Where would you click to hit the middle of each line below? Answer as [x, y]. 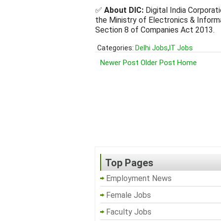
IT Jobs [181, 48]
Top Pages [129, 163]
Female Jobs [129, 195]
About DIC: [124, 10]
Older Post [158, 62]
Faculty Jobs [129, 212]
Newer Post [119, 62]
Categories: [116, 48]
